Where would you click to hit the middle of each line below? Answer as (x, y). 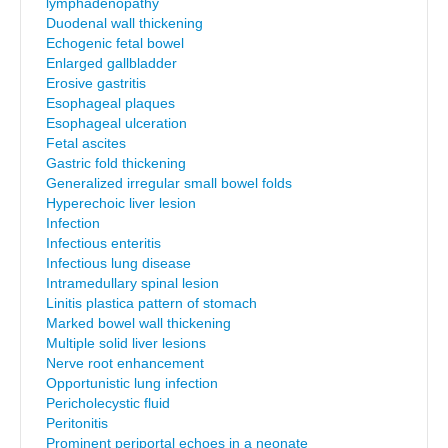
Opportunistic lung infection (132, 383)
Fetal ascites (86, 143)
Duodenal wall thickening (124, 23)
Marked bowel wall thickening (138, 323)
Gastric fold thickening (116, 163)
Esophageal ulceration (116, 123)
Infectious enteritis (103, 243)
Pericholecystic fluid (108, 403)
